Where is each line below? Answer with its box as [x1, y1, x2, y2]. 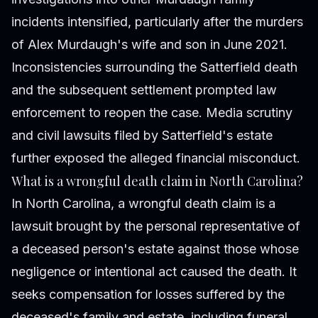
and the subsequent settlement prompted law [11, 82, 277, 98]
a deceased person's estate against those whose [11, 241, 299, 257]
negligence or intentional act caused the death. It [11, 264, 297, 280]
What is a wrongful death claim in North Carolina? [11, 172, 303, 190]
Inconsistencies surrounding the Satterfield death [11, 60, 297, 75]
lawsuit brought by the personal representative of [11, 219, 300, 234]
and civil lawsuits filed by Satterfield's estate [11, 128, 273, 143]
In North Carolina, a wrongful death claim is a [11, 196, 275, 212]
